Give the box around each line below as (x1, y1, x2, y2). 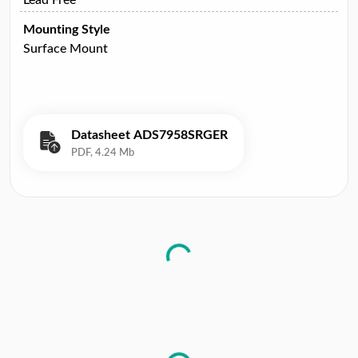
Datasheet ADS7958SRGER (71, 128, 228, 141)
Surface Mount (23, 42, 108, 55)
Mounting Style (23, 22, 110, 36)
